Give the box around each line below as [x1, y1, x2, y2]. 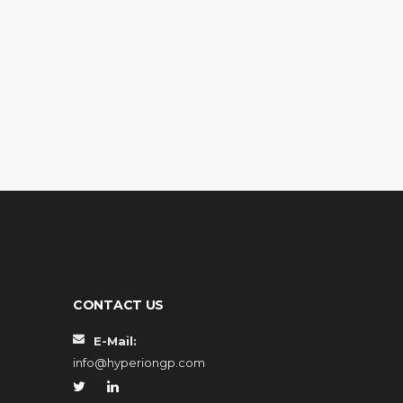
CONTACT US [73, 297, 164, 313]
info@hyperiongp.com [73, 355, 205, 370]
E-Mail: [94, 334, 137, 348]
